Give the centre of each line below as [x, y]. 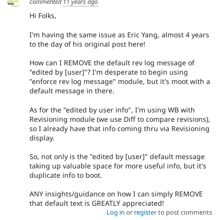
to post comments [184, 212]
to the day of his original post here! [87, 44]
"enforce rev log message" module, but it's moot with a [120, 82]
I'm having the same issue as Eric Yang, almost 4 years [119, 34]
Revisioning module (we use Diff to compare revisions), [120, 119]
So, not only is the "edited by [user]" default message [117, 156]
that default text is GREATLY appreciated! [97, 203]
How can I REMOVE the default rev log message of [112, 63]
